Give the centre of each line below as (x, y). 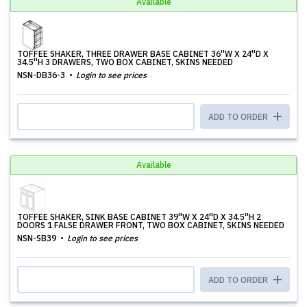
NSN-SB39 (38, 238)
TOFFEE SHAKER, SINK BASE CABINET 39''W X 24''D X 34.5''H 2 (139, 217)
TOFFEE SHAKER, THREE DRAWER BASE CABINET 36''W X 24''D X (143, 54)
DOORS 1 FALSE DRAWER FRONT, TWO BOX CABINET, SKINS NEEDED (151, 225)
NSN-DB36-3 (42, 75)
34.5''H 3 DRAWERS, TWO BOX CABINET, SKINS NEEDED (125, 62)
